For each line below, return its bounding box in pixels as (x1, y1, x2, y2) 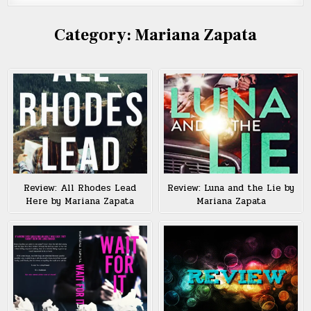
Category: (54, 24, 135, 46)
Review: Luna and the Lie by (167, 181, 294, 196)
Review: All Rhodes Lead (24, 181, 137, 196)
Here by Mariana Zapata (26, 194, 135, 209)
